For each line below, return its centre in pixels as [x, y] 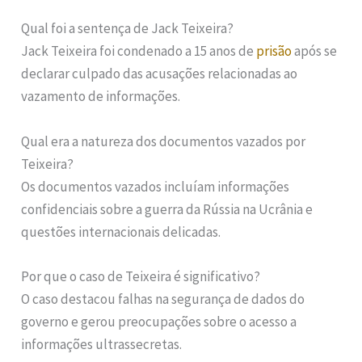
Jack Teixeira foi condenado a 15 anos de [139, 51]
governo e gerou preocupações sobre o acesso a [159, 321]
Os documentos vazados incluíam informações [156, 186]
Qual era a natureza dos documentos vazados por [164, 141]
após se [315, 51]
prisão [274, 51]
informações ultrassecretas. [102, 344]
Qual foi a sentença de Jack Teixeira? [128, 29]
